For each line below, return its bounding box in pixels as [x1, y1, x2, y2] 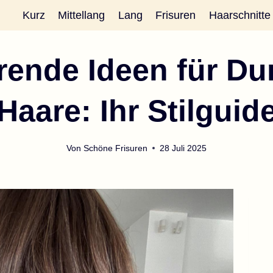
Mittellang [58, 9, 105, 21]
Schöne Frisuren [83, 143, 147, 153]
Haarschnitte [209, 9, 271, 21]
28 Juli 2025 [159, 143, 207, 153]
